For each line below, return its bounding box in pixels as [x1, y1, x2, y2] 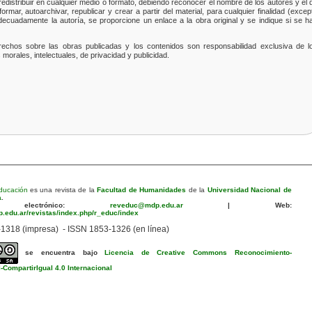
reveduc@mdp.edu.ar [65, 201, 183, 209]
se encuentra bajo [25, 248, 105, 256]
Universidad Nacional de [207, 185, 292, 194]
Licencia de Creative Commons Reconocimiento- [104, 248, 292, 256]
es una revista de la [27, 185, 95, 194]
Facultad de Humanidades [97, 185, 187, 194]
